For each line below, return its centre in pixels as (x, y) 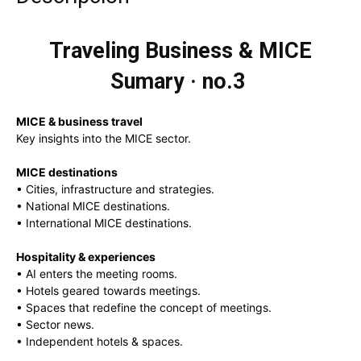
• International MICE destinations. (104, 223)
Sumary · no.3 (180, 82)
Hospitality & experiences (86, 257)
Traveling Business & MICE (180, 51)
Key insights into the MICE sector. (104, 139)
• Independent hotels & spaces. (100, 342)
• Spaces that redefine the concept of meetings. (144, 308)
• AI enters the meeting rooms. (97, 274)
